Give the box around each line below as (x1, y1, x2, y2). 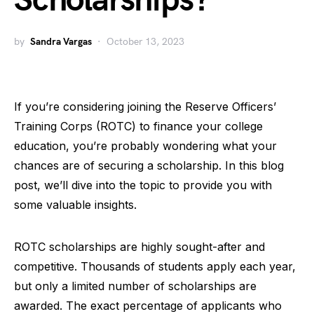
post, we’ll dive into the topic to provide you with (14, 178, 272, 192)
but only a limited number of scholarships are (14, 279, 257, 293)
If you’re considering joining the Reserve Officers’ (14, 100, 276, 114)
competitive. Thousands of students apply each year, (14, 259, 296, 273)
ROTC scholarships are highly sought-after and (14, 240, 265, 254)
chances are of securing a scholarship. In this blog (14, 158, 284, 172)
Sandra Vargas (30, 36, 92, 48)
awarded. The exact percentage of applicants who (14, 299, 282, 313)
